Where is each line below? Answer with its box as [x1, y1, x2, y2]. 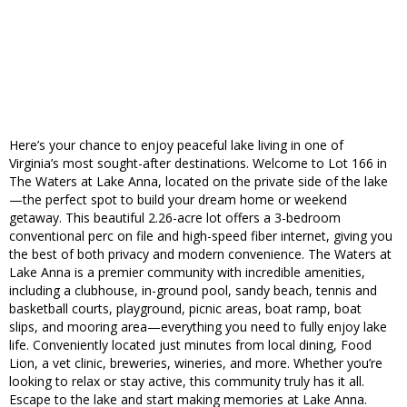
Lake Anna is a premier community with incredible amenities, [9, 263, 365, 282]
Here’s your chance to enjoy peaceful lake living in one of [9, 136, 343, 154]
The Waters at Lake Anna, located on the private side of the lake [9, 173, 388, 191]
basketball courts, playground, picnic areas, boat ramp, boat [9, 300, 362, 318]
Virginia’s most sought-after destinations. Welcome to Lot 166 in [9, 154, 387, 173]
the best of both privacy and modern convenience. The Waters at [9, 245, 392, 263]
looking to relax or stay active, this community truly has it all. [9, 372, 364, 391]
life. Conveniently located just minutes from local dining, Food [9, 336, 372, 354]
